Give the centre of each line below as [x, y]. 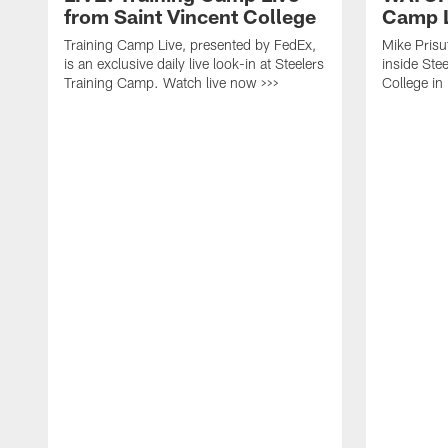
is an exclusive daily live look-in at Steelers [194, 63]
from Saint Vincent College [190, 15]
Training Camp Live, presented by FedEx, [190, 44]
